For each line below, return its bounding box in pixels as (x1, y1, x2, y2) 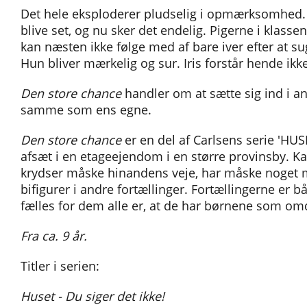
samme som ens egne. (21, 101, 151, 118)
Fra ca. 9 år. (21, 228, 87, 244)
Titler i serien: (21, 258, 99, 274)
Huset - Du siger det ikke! (21, 288, 164, 304)
